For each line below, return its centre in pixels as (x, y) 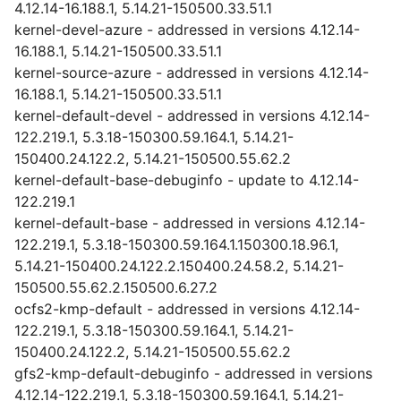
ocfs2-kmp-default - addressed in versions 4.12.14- (187, 309)
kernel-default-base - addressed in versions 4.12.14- (190, 223)
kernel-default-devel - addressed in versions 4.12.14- (192, 115)
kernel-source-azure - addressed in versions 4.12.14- (192, 73)
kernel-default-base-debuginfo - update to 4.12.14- (187, 180)
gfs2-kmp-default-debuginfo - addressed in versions (193, 373)
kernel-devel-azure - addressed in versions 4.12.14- (187, 30)
